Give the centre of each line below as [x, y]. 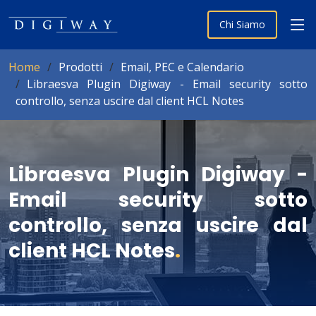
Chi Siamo [242, 24]
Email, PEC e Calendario [182, 67]
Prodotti [80, 67]
